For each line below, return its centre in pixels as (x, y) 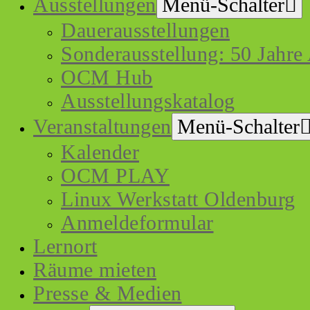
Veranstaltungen (102, 126)
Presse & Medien (108, 293)
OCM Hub (107, 77)
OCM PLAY (115, 175)
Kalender (100, 152)
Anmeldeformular (137, 222)
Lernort (65, 246)
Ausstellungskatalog (148, 101)
